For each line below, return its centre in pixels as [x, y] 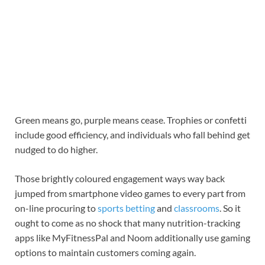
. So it [230, 208]
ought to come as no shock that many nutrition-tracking [127, 223]
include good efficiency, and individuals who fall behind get [132, 135]
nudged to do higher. [56, 150]
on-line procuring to [56, 208]
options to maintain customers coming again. [105, 253]
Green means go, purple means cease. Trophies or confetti [131, 120]
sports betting [126, 208]
